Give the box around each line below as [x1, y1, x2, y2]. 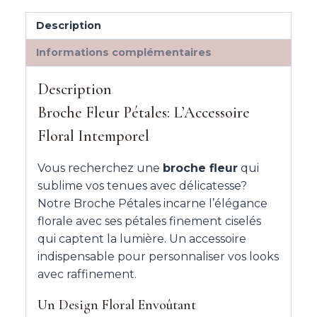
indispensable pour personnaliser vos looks [38, 250, 279, 264]
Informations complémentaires [36, 46, 212, 59]
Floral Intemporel [38, 127, 149, 146]
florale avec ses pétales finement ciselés [38, 214, 261, 229]
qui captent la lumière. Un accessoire [38, 232, 246, 246]
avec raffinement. [38, 267, 137, 282]
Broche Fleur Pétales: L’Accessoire [38, 103, 250, 122]
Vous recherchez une [38, 161, 163, 175]
